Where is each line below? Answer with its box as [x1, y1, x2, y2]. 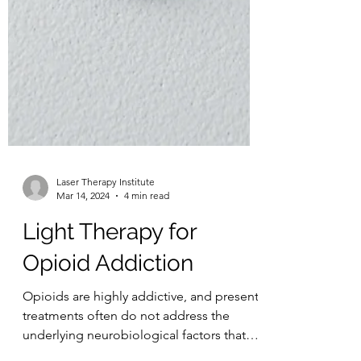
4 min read [124, 250, 169, 262]
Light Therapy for [23, 279, 197, 305]
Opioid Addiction [23, 310, 193, 337]
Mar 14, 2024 [56, 250, 110, 262]
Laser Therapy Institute [56, 236, 155, 248]
